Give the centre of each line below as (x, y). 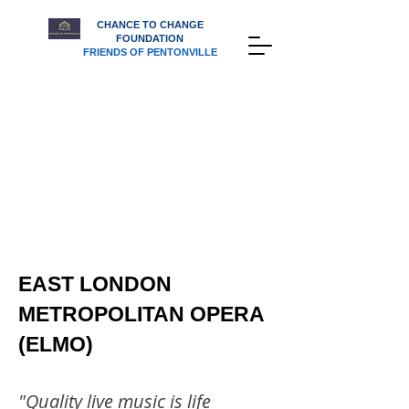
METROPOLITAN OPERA (141, 314)
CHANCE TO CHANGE (150, 25)
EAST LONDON (95, 284)
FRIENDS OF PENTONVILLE (150, 52)
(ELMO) (56, 344)
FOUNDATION (150, 38)
